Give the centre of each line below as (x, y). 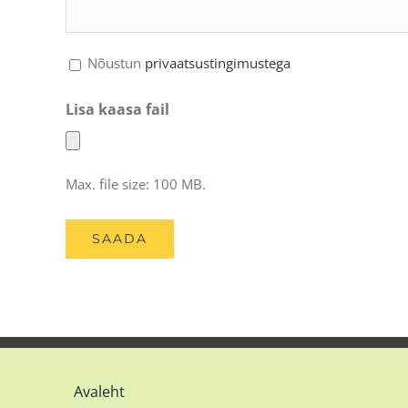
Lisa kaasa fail (117, 109)
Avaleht (99, 392)
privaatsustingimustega (218, 63)
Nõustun (116, 63)
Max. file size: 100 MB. (136, 184)
